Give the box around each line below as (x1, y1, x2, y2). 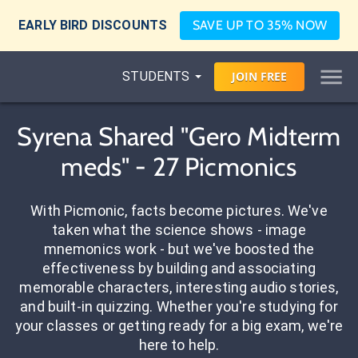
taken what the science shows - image (52, 221, 306, 238)
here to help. (138, 336, 220, 353)
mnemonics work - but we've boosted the (43, 241, 315, 257)
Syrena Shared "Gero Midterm (17, 121, 341, 152)
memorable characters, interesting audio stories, (19, 279, 339, 296)
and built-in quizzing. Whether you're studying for (20, 298, 338, 315)
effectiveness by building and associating (42, 260, 316, 276)
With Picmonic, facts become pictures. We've (30, 202, 328, 219)
